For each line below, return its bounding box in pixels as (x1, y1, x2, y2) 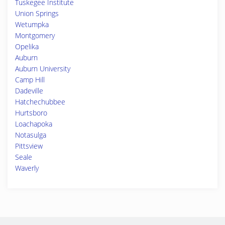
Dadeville (15, 86, 43, 95)
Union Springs (15, 9, 59, 18)
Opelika (15, 42, 39, 51)
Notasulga (15, 130, 46, 140)
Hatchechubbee (15, 97, 65, 106)
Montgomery (15, 31, 55, 40)
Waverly (15, 163, 39, 173)
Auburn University (15, 64, 70, 73)
